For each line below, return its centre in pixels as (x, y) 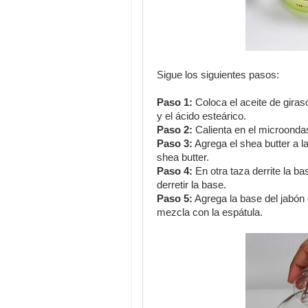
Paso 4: (175, 171)
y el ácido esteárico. (201, 116)
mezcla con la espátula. (210, 212)
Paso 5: (175, 199)
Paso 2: (175, 130)
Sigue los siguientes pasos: (218, 75)
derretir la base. (191, 185)
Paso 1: (175, 102)
